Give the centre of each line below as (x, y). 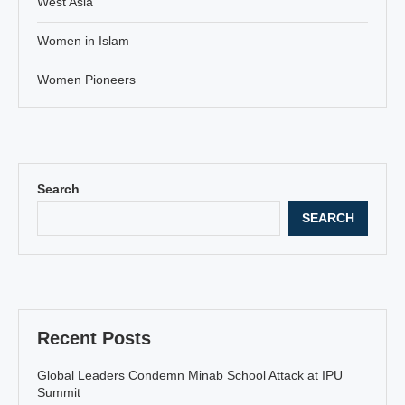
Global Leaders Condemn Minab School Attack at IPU (190, 375)
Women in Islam (83, 40)
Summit (59, 392)
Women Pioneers (86, 79)
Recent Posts (94, 338)
